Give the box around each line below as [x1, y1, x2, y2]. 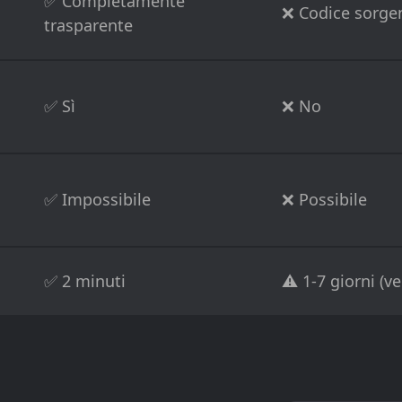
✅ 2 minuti [44, 270, 126, 293]
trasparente [44, 14, 133, 37]
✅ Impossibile [44, 188, 151, 211]
